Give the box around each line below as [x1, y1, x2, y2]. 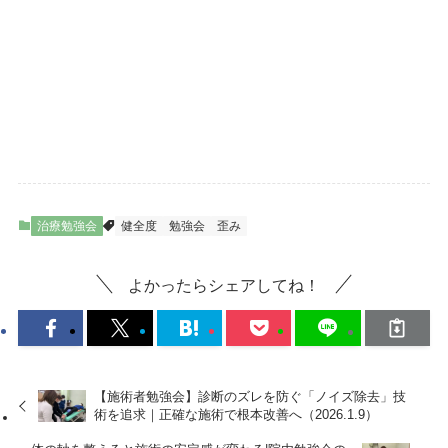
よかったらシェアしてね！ [128, 275, 320, 294]
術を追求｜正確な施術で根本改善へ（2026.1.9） [94, 406, 379, 422]
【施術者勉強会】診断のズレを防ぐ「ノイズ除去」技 [94, 388, 407, 404]
